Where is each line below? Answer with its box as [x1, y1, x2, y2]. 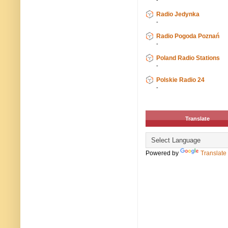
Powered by [146, 150, 180, 157]
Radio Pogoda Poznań [156, 33, 219, 40]
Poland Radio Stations [156, 54, 220, 62]
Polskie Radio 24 [156, 76, 205, 84]
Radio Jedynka [156, 11, 199, 18]
